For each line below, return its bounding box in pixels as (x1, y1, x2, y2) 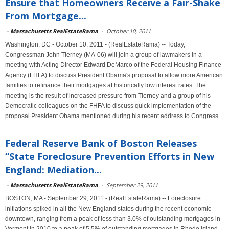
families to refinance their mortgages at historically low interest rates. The (5, 82, 206, 89)
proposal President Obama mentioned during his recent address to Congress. (5, 112, 220, 120)
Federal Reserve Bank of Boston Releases (5, 137, 197, 149)
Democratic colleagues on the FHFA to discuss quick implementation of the (5, 102, 211, 109)
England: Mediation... (5, 164, 102, 176)
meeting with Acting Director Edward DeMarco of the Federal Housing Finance (5, 61, 221, 68)
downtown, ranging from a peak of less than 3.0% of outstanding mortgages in (5, 215, 220, 222)
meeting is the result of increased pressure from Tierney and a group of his (5, 92, 211, 99)
